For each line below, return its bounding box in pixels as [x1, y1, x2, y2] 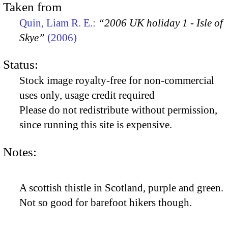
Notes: [3, 145, 37, 159]
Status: [3, 58, 38, 72]
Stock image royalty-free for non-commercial [19, 74, 214, 87]
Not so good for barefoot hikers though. [19, 196, 192, 209]
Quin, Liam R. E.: [19, 16, 98, 29]
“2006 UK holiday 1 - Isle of [98, 16, 223, 29]
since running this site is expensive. [19, 119, 172, 131]
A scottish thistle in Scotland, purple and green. [19, 182, 223, 194]
